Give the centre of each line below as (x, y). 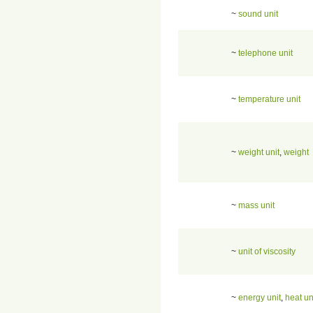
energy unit (260, 297)
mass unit (256, 205)
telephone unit (265, 53)
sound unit (258, 14)
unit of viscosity (267, 251)
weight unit (259, 152)
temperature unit (269, 99)
